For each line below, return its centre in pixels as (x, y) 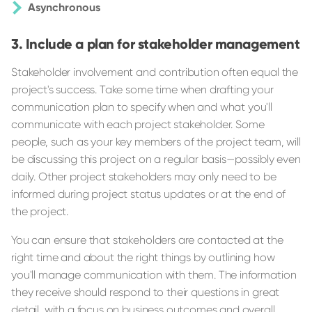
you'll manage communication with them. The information (154, 275)
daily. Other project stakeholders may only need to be (144, 177)
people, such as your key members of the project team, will (156, 142)
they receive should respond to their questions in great (146, 292)
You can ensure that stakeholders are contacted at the (147, 240)
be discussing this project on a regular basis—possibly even (156, 159)
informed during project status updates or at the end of (149, 194)
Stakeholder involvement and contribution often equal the (155, 72)
